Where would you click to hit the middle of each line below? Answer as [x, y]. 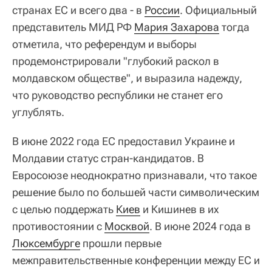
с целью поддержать [64, 209]
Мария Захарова [177, 27]
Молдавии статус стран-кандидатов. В [108, 158]
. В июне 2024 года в [200, 226]
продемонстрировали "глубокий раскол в [116, 61]
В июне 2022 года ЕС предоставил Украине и [124, 141]
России [162, 10]
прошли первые [121, 243]
